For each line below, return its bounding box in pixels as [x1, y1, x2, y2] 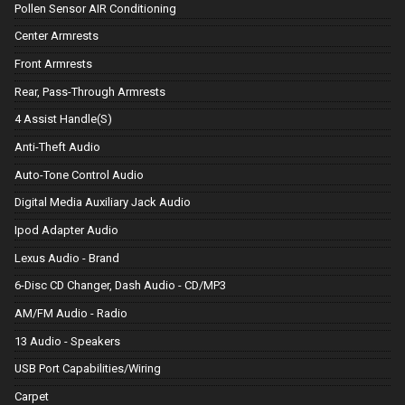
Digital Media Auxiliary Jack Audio [14, 195, 191, 210]
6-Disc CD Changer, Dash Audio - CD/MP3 [14, 278, 226, 293]
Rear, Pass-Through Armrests [14, 84, 165, 99]
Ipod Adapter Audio [14, 222, 118, 237]
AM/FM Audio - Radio [14, 306, 127, 320]
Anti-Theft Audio [14, 140, 100, 154]
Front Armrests [14, 57, 92, 71]
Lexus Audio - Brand [14, 250, 119, 265]
